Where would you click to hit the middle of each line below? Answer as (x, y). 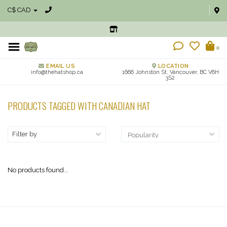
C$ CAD (20, 10)
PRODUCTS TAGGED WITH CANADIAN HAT (79, 106)
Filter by (25, 134)
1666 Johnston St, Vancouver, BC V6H (170, 72)
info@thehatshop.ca (57, 72)
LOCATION (173, 66)
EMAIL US (60, 66)
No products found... (38, 170)
